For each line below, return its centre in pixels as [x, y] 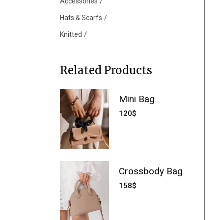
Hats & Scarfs [81, 18]
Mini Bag [137, 99]
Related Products [106, 70]
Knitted [71, 34]
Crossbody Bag [151, 171]
